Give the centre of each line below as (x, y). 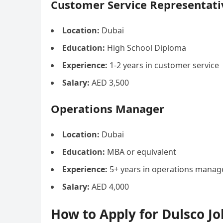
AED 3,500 (109, 83)
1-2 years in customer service (163, 65)
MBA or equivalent (141, 152)
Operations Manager (108, 109)
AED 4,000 (109, 187)
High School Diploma (146, 48)
